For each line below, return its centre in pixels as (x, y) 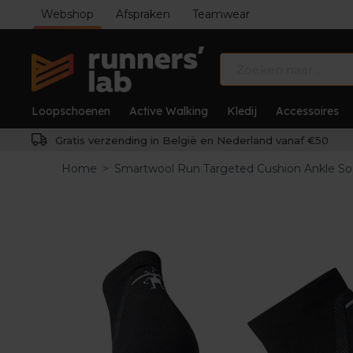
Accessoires (307, 111)
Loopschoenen (71, 111)
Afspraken (143, 14)
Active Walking (169, 111)
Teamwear (221, 14)
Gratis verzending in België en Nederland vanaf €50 (190, 140)
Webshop (67, 14)
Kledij (242, 111)
